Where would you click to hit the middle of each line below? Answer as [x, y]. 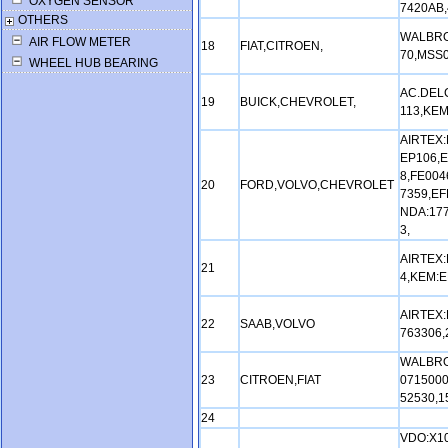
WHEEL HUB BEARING [92, 63]
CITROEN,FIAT [282, 380]
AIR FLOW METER [78, 42]
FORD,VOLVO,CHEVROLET [318, 185]
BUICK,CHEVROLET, [299, 102]
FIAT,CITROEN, [283, 46]
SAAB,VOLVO [279, 324]
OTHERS [43, 20]
